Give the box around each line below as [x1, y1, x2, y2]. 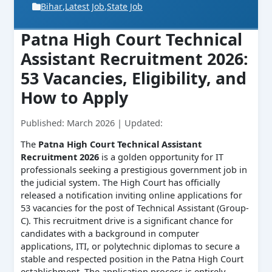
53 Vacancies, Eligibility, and [20, 67, 246, 90]
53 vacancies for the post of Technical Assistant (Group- [20, 202, 249, 214]
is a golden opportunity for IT [98, 151, 223, 163]
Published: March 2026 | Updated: [20, 116, 163, 129]
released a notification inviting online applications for [20, 189, 242, 202]
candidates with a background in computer [20, 227, 199, 240]
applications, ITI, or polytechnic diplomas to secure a [20, 240, 240, 253]
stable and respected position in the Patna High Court [20, 253, 243, 265]
